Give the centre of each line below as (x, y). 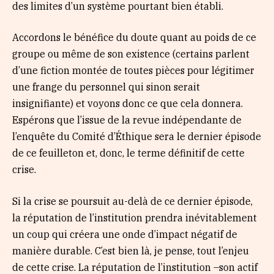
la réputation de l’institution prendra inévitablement (135, 217)
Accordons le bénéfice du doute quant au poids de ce (134, 38)
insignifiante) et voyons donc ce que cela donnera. (128, 104)
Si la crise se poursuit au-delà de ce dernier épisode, (132, 201)
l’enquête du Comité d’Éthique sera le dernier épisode (137, 137)
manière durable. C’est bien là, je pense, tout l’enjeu (131, 250)
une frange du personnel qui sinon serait (106, 87)
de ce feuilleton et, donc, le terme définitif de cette (128, 153)
